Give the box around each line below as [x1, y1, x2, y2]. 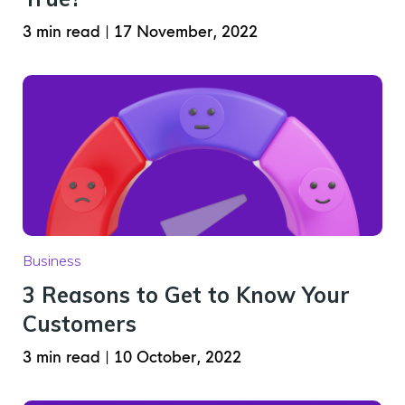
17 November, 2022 [114, 23, 258, 42]
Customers [23, 310, 137, 337]
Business [23, 251, 81, 269]
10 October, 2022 [114, 348, 241, 367]
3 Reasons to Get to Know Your [23, 281, 350, 308]
